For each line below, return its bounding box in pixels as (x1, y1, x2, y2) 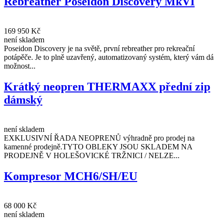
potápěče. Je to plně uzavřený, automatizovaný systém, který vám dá (4, 53, 214, 61)
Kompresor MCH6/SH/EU (4, 169, 137, 182)
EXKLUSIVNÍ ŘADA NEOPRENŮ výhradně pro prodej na (4, 133, 195, 142)
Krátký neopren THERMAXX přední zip (4, 80, 210, 93)
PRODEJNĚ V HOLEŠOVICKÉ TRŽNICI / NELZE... (4, 151, 180, 160)
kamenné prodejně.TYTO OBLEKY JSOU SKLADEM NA (4, 142, 192, 151)
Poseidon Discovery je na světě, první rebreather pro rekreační (4, 44, 195, 53)
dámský (4, 93, 42, 106)
